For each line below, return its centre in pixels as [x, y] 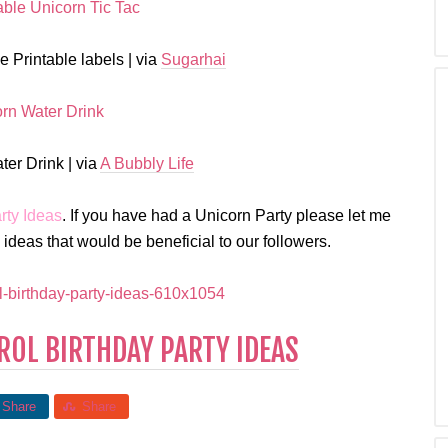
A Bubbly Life [146, 163]
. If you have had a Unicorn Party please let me [226, 215]
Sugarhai [193, 59]
